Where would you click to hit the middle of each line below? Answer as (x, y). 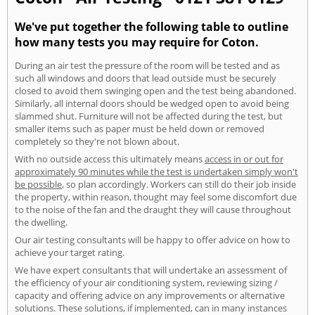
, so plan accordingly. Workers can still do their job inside (179, 184)
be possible (38, 184)
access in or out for (244, 159)
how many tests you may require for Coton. (137, 42)
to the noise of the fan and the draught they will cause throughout (153, 209)
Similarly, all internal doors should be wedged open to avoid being (152, 103)
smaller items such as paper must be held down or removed (140, 128)
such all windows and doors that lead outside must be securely (146, 78)
